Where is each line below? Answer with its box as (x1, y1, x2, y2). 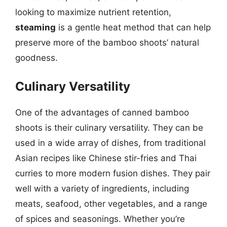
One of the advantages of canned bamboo (15, 107, 189, 118)
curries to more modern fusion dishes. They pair (15, 168, 210, 178)
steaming (15, 22, 56, 32)
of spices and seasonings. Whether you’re (15, 214, 185, 224)
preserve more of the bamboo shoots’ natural (15, 37, 199, 48)
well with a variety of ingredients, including (15, 183, 189, 194)
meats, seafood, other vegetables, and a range (15, 199, 207, 209)
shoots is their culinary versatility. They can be (15, 123, 203, 133)
